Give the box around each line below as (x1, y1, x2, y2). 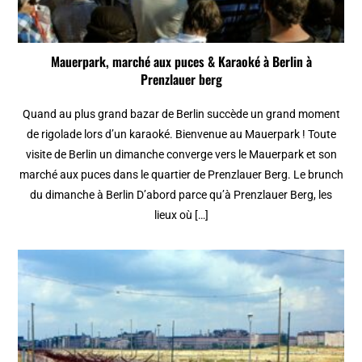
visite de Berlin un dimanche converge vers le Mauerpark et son (25, 148, 337, 162)
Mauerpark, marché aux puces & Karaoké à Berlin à (50, 52, 312, 72)
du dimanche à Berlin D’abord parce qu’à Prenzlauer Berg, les (30, 188, 332, 202)
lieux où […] (154, 208, 208, 222)
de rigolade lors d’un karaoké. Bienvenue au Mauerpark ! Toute (26, 128, 336, 141)
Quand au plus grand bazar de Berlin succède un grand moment (22, 107, 340, 121)
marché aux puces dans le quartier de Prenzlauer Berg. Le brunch (19, 168, 343, 182)
